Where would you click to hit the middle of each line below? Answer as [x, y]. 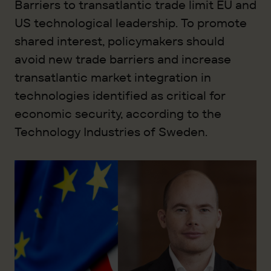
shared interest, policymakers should [119, 41]
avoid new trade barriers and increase [123, 59]
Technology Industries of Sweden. [111, 132]
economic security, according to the [118, 114]
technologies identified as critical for [120, 96]
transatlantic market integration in [113, 77]
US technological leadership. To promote [131, 23]
